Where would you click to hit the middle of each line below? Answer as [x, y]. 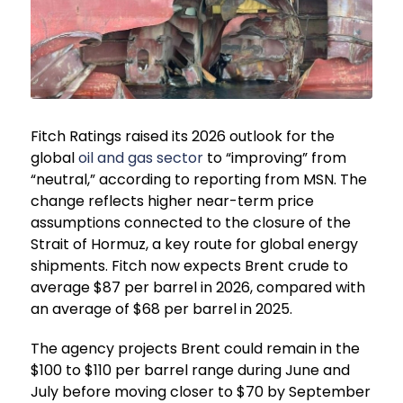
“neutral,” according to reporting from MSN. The [198, 180]
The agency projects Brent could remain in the [195, 349]
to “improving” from [274, 158]
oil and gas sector [140, 158]
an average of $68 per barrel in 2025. [161, 309]
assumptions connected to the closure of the [190, 223]
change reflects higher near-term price [172, 201]
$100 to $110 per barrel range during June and [190, 371]
